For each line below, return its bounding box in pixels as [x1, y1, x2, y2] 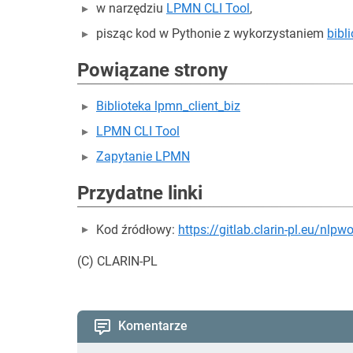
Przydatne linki [77, 182, 203, 204]
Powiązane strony [77, 59, 228, 81]
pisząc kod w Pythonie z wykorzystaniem [96, 26, 327, 41]
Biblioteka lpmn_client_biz [96, 98, 240, 113]
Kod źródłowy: [96, 222, 178, 237]
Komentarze [118, 318, 188, 333]
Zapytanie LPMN [96, 149, 190, 164]
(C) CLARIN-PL [77, 254, 158, 269]
